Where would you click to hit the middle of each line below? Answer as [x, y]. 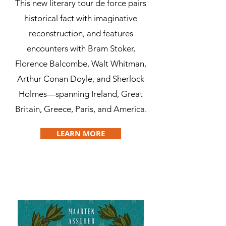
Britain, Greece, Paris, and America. [81, 109]
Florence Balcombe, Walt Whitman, [81, 64]
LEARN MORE [81, 133]
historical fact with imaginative [81, 18]
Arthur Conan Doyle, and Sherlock [81, 79]
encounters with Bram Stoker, [81, 48]
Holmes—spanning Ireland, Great [81, 94]
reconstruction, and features [81, 33]
